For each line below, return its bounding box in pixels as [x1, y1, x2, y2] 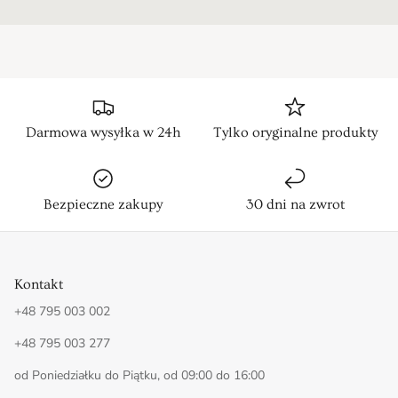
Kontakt [14, 276, 63, 293]
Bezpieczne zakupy [44, 196, 163, 213]
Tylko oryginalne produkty [212, 124, 378, 141]
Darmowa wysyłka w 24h [25, 124, 181, 141]
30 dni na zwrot [245, 196, 345, 213]
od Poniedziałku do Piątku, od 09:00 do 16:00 [14, 367, 265, 385]
